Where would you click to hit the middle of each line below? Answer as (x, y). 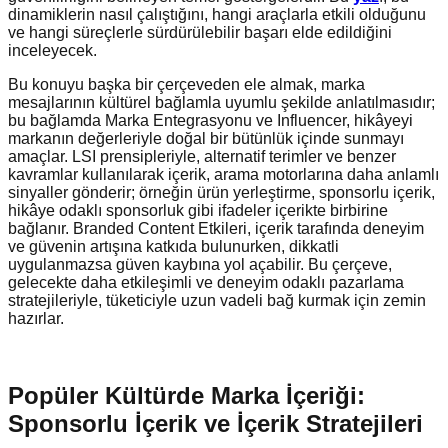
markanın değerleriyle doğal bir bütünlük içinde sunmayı (206, 138)
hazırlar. (36, 318)
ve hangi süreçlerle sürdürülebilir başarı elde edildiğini (200, 32)
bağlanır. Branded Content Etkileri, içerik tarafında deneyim (216, 228)
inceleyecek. (52, 50)
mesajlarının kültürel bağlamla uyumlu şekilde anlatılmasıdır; (221, 102)
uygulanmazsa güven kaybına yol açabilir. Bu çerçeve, (200, 264)
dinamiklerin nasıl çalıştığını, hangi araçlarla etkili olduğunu (217, 14)
